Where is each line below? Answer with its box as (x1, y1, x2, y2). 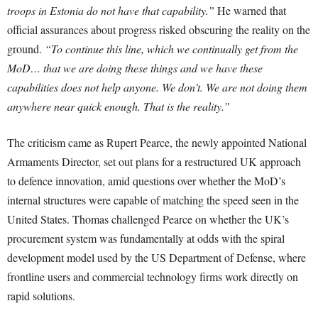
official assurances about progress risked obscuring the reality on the (7, 22, 310, 38)
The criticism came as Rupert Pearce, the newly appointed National (7, 135, 307, 150)
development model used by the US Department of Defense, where (7, 250, 306, 265)
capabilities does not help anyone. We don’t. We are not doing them (7, 79, 307, 95)
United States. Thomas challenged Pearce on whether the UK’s (7, 212, 289, 227)
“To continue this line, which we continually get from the (45, 41, 298, 57)
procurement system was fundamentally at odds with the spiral (7, 231, 285, 246)
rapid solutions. (7, 288, 75, 304)
